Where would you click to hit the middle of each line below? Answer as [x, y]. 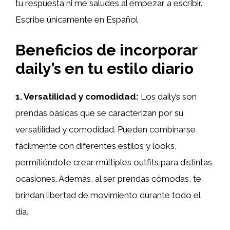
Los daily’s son [168, 96]
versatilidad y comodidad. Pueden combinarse [106, 129]
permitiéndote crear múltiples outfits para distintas [114, 162]
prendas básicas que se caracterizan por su [99, 113]
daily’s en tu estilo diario [104, 68]
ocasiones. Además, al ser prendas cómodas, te [108, 178]
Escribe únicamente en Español [77, 20]
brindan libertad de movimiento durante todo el [108, 195]
